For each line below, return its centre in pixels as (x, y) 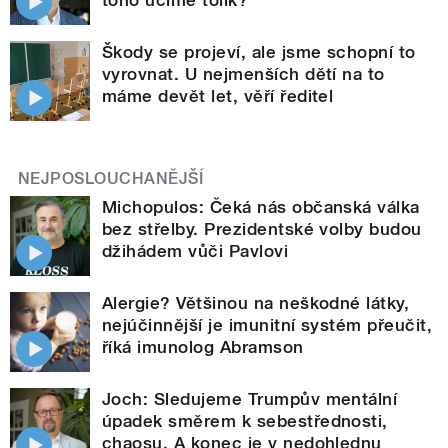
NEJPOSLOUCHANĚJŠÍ (111, 179)
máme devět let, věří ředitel (218, 96)
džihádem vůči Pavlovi (195, 251)
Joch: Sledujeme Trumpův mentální (250, 399)
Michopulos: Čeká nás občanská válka (261, 207)
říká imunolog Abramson (203, 347)
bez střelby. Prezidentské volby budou (262, 229)
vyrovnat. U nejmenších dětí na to (243, 74)
